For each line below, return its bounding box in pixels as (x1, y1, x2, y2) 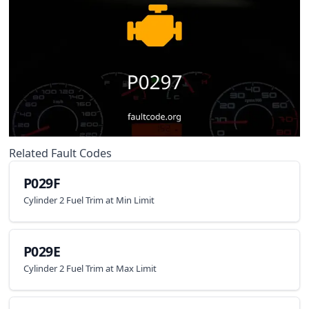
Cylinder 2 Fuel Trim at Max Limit (23, 262, 157, 275)
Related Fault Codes (9, 145, 112, 161)
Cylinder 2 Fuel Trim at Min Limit (23, 194, 154, 207)
